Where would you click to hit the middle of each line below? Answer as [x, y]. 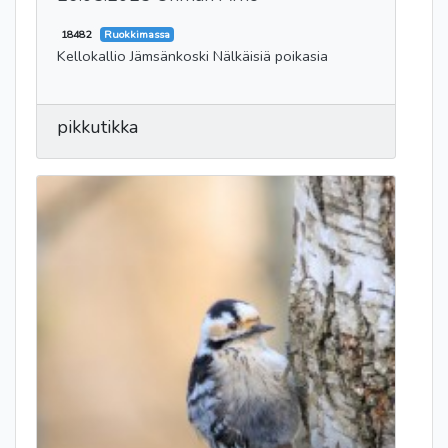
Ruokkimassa [136, 34]
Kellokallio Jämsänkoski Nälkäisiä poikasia [192, 55]
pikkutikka [97, 126]
